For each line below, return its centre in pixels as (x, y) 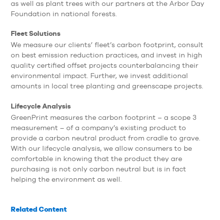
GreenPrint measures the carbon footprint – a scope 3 (103, 117)
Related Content (39, 209)
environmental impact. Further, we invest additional (99, 76)
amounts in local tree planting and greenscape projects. (107, 86)
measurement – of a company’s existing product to (98, 127)
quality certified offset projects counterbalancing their (104, 66)
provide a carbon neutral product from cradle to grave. (105, 138)
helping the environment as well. (66, 179)
